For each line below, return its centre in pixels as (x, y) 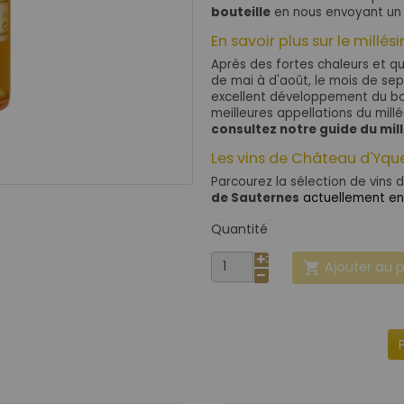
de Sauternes (255, 197)
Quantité (239, 229)
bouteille (241, 12)
